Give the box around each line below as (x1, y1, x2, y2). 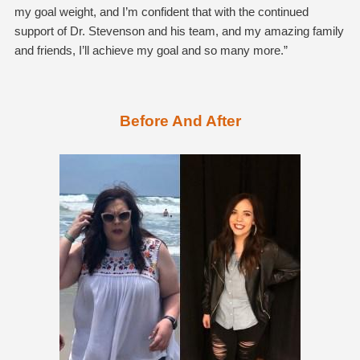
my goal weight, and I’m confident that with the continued (14, 4, 309, 18)
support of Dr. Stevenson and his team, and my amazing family (14, 23, 344, 38)
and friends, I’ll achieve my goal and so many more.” (14, 43, 288, 57)
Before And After (119, 112, 241, 129)
